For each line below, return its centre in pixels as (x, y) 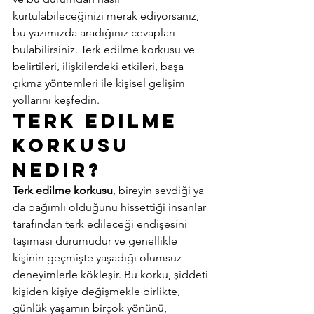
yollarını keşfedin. (57, 100)
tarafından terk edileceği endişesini (101, 224)
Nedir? (61, 170)
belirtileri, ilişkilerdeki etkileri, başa (100, 66)
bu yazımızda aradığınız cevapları (95, 33)
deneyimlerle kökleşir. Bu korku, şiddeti (112, 274)
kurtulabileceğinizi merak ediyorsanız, (107, 16)
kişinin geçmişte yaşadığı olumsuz (98, 258)
